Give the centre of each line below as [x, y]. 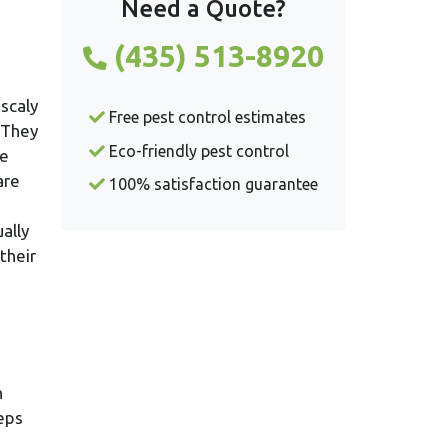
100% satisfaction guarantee [211, 184]
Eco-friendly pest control [197, 150]
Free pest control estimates [205, 117]
